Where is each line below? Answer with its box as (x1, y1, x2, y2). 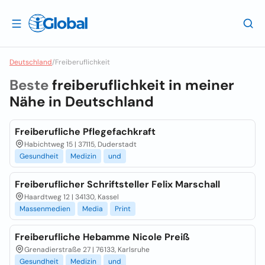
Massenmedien (20, 204, 70, 214)
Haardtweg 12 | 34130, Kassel (24, 192, 119, 202)
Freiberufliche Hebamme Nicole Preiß (15, 231, 189, 243)
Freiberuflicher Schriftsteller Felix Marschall (15, 178, 220, 190)
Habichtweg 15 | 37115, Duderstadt (24, 140, 137, 149)
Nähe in (9, 92, 65, 111)
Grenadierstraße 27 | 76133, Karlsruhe (24, 245, 150, 254)
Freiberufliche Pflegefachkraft (15, 125, 156, 138)
